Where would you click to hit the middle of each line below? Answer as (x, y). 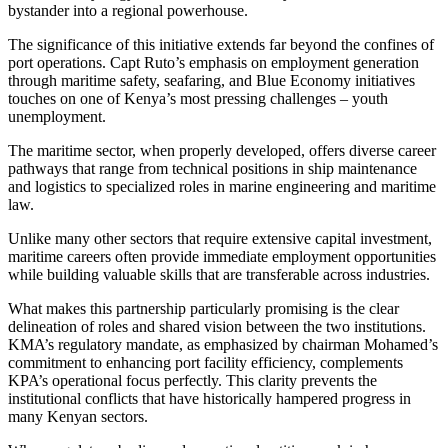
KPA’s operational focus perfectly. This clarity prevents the (192, 380)
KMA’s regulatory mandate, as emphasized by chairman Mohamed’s (223, 344)
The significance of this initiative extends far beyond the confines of (221, 44)
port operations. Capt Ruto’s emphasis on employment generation (213, 62)
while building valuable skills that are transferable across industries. (219, 274)
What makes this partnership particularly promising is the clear (203, 308)
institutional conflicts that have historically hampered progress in (209, 398)
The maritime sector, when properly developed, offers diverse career (222, 150)
